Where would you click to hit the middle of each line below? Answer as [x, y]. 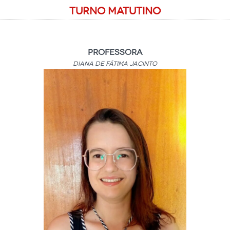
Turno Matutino [115, 11]
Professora [115, 52]
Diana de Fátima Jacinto [115, 64]
